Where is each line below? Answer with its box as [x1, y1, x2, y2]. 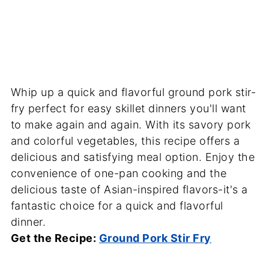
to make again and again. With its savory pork [10, 118, 251, 131]
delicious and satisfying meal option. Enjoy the [10, 150, 255, 163]
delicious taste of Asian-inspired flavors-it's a [10, 183, 248, 196]
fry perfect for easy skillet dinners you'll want [10, 101, 246, 115]
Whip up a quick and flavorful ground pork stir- [10, 85, 256, 98]
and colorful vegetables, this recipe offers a [10, 134, 240, 147]
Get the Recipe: [10, 231, 99, 244]
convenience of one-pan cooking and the [10, 166, 227, 180]
